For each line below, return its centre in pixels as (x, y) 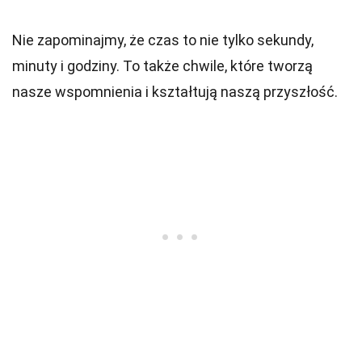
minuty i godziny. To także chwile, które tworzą (162, 66)
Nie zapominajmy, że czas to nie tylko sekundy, (163, 40)
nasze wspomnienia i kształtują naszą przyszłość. (175, 92)
